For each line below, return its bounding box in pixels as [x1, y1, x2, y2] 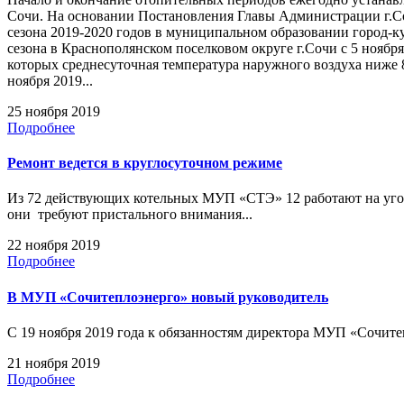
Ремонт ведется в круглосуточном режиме [7, 155, 282, 171]
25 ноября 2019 [7, 103, 100, 119]
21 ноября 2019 [7, 354, 100, 371]
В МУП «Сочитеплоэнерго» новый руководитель [7, 289, 328, 305]
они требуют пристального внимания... [7, 207, 252, 223]
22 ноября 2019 [7, 237, 100, 253]
